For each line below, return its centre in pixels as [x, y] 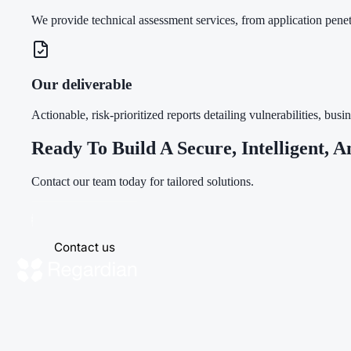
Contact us [85, 248]
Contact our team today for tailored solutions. [143, 181]
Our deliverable [81, 85]
